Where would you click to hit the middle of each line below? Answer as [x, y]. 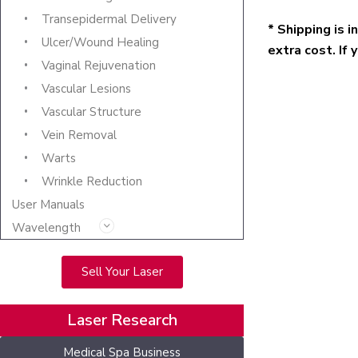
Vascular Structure [91, 112]
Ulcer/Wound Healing [100, 43]
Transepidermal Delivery [109, 20]
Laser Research [122, 320]
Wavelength [46, 228]
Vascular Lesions [86, 89]
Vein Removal [79, 135]
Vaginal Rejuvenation [99, 66]
